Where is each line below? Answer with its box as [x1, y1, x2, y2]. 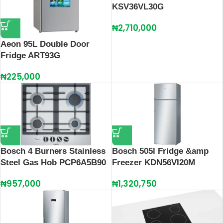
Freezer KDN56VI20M [111, 157, 195, 167]
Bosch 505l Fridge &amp [111, 146, 209, 156]
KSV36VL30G [111, 2, 164, 12]
